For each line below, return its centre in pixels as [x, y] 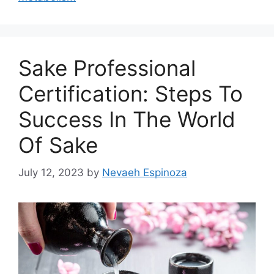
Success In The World [127, 120]
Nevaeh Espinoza [145, 172]
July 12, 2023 [51, 172]
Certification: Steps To [131, 94]
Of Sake [58, 145]
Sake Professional [107, 68]
